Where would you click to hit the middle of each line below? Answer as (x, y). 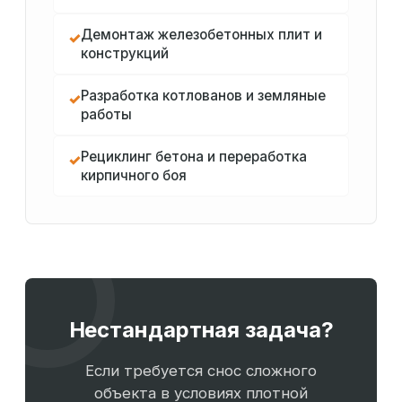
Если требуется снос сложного (201, 371)
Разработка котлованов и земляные (203, 96)
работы (106, 115)
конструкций (125, 54)
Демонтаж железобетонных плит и (201, 35)
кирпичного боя (134, 176)
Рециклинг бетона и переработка (194, 157)
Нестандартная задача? (201, 330)
